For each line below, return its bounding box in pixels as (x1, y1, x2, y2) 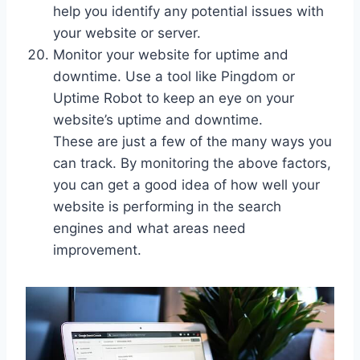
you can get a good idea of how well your (53, 177, 320, 194)
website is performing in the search (53, 198, 281, 215)
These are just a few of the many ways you (53, 133, 332, 150)
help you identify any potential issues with (53, 3, 324, 20)
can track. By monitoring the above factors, (53, 155, 331, 172)
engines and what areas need (53, 220, 246, 237)
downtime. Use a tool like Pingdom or (53, 68, 295, 85)
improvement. (53, 242, 141, 259)
